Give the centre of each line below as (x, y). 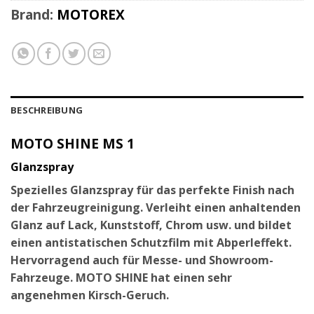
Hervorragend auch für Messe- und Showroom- (142, 260)
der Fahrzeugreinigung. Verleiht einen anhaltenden (156, 208)
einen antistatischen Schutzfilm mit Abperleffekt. (151, 243)
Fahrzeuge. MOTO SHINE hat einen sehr (121, 278)
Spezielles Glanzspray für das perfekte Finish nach (152, 190)
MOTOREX (91, 15)
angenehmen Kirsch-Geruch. (90, 295)
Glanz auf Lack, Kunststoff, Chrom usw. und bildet (151, 225)
